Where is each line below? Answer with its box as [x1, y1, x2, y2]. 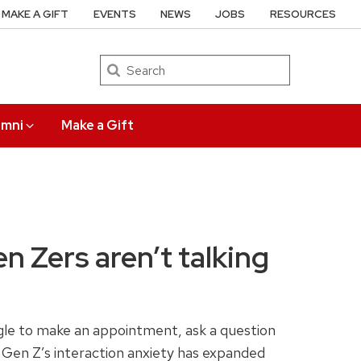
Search [100, 57, 135, 72]
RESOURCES [269, 7, 336, 21]
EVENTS [93, 7, 136, 21]
